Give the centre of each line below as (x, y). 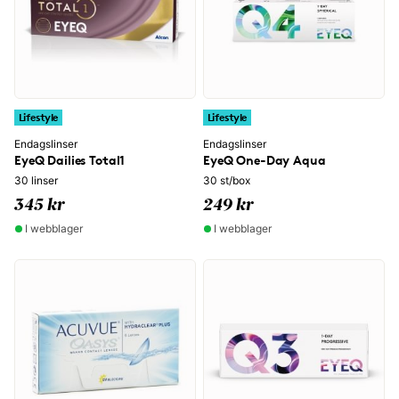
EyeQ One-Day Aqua (265, 160)
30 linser (36, 180)
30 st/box (227, 180)
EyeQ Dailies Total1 (70, 160)
